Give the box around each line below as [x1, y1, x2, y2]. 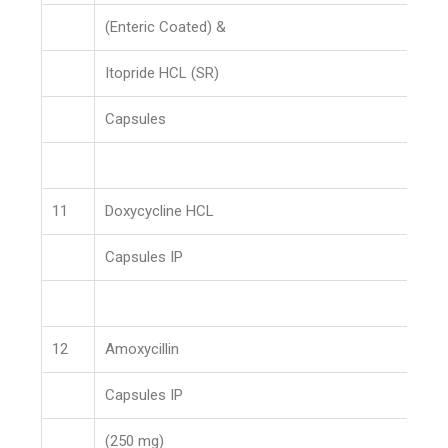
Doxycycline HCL [105, 202, 215, 220]
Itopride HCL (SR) [105, 64, 220, 82]
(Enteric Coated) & [105, 18, 227, 36]
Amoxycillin [105, 340, 180, 358]
